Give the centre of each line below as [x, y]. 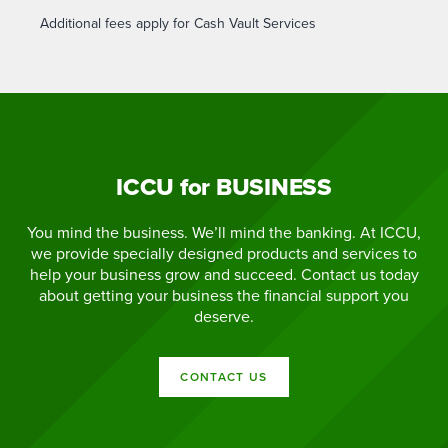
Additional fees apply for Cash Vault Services [178, 23]
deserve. [224, 316]
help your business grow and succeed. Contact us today [224, 274]
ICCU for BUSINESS [224, 187]
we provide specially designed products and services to [224, 253]
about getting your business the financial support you [224, 295]
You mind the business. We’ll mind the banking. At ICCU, [224, 232]
